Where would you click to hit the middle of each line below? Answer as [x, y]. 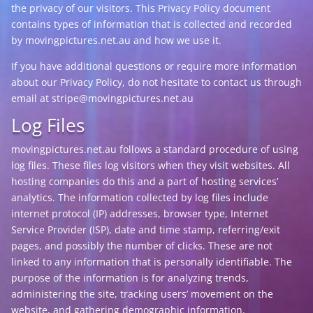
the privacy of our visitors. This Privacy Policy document [140, 8]
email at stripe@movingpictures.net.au [102, 98]
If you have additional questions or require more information [154, 66]
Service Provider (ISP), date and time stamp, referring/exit [145, 230]
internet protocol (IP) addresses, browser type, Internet [139, 213]
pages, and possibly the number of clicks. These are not [141, 246]
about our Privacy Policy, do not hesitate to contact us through [156, 82]
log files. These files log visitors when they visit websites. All [150, 165]
